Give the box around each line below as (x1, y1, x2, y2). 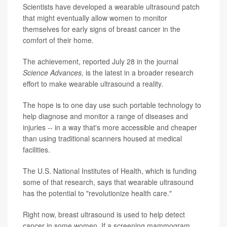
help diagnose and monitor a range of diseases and (23, 110, 188, 121)
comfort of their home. (23, 34, 94, 45)
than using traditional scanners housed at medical (23, 133, 182, 143)
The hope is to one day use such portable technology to (23, 99, 201, 110)
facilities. (23, 144, 50, 155)
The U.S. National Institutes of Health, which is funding (23, 165, 197, 176)
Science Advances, (23, 67, 84, 78)
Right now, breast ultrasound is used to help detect (23, 209, 185, 219)
